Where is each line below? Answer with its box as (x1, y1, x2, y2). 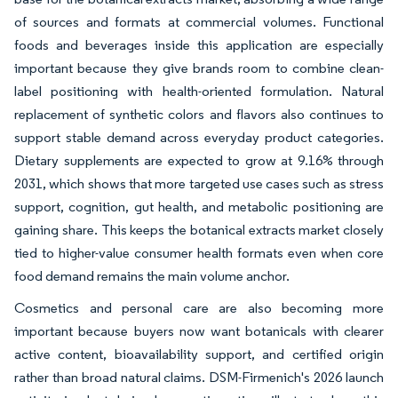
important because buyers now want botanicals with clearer (14, 322, 384, 339)
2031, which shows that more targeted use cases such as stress (14, 174, 384, 192)
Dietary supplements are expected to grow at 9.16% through (14, 151, 384, 169)
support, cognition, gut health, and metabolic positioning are (14, 197, 384, 215)
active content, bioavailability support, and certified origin (14, 345, 384, 362)
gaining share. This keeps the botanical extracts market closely (14, 220, 384, 238)
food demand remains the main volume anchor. (14, 267, 290, 284)
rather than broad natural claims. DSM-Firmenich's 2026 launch (14, 368, 384, 386)
